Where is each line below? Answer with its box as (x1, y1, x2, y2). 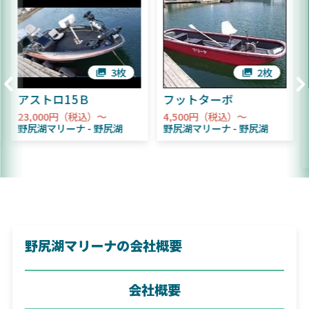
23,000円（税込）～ (17, 109, 107, 124)
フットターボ (163, 91, 234, 108)
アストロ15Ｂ (17, 91, 90, 108)
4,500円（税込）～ (163, 109, 247, 124)
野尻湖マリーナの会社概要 (24, 236, 182, 256)
